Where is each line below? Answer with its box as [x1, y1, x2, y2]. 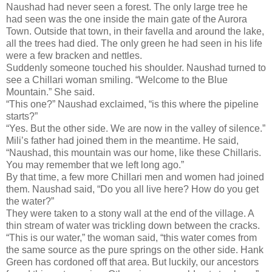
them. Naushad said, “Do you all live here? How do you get [6, 183, 259, 194]
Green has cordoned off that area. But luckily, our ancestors [6, 256, 259, 267]
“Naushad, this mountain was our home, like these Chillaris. [6, 147, 261, 158]
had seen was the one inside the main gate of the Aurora [6, 13, 247, 24]
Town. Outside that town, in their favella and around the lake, [6, 25, 264, 36]
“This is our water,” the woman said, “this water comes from [6, 232, 257, 243]
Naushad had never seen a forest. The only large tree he [6, 1, 248, 12]
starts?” [6, 110, 38, 121]
